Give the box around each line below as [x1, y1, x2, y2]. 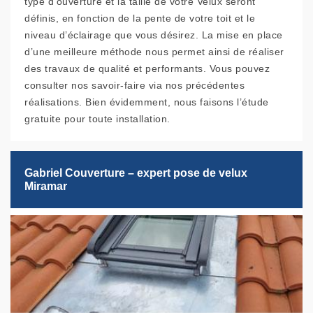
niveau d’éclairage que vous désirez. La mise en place [24, 29, 283, 41]
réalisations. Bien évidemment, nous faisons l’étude [24, 96, 269, 108]
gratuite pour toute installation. [24, 113, 170, 125]
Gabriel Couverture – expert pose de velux [24, 167, 247, 180]
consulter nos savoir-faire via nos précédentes [24, 80, 245, 92]
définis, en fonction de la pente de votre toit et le [24, 13, 255, 24]
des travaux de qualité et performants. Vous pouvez [24, 63, 270, 75]
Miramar [24, 180, 67, 193]
